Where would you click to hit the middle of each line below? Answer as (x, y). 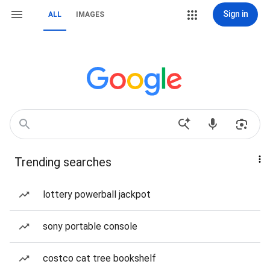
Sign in (235, 14)
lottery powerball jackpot (97, 194)
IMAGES (90, 14)
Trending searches (63, 162)
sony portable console (90, 226)
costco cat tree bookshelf (99, 258)
